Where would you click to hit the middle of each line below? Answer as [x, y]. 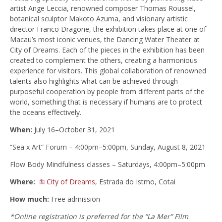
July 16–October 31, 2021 [74, 130]
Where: [23, 182]
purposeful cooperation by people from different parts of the [107, 92]
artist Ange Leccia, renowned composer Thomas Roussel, [103, 8]
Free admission [75, 199]
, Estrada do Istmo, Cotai [135, 182]
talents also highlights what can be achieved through [94, 81]
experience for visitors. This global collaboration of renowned [108, 71]
